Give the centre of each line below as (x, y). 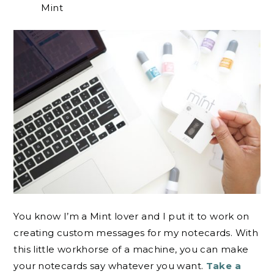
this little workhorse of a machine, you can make (131, 249)
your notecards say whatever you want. (109, 265)
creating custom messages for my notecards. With (136, 232)
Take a (222, 265)
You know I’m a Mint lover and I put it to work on (131, 216)
